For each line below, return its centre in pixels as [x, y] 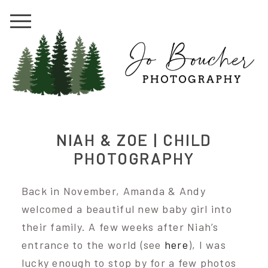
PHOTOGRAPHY [134, 159]
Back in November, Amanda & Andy [113, 191]
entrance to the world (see [93, 245]
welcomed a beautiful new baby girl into [127, 209]
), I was [207, 245]
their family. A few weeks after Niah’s [120, 227]
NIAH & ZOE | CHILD [134, 140]
